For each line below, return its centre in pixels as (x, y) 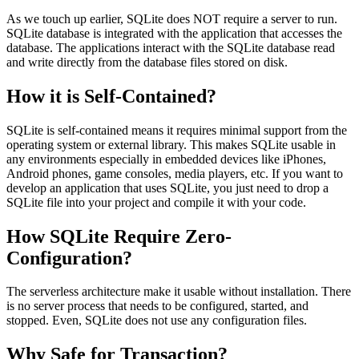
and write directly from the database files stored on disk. (147, 62)
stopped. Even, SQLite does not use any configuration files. (157, 321)
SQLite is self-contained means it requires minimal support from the (177, 130)
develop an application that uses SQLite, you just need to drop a (167, 188)
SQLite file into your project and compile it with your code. (156, 202)
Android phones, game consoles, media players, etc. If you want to (175, 173)
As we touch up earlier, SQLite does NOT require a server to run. (172, 18)
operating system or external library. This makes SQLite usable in (171, 144)
